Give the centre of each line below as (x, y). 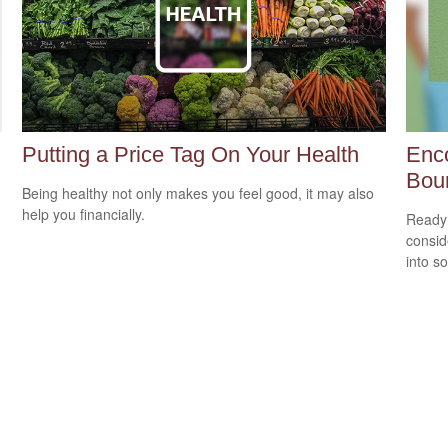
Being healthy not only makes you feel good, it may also (198, 192)
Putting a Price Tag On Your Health (191, 154)
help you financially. (84, 213)
